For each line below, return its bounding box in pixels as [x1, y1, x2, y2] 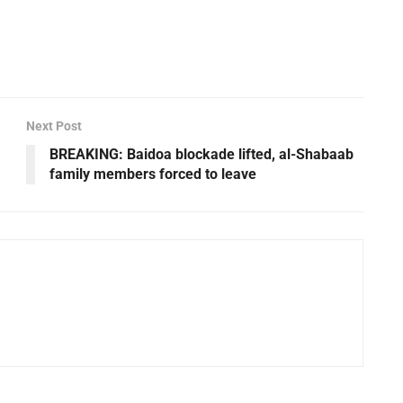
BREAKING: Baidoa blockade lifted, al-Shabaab [49, 145, 354, 163]
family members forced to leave [49, 165, 256, 183]
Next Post [26, 118, 82, 133]
